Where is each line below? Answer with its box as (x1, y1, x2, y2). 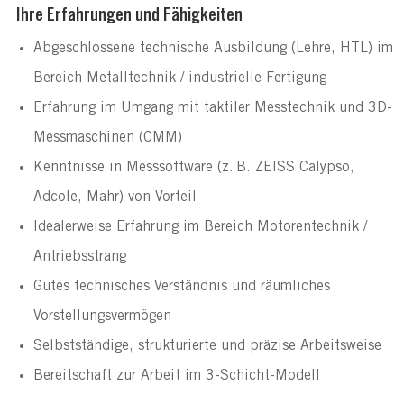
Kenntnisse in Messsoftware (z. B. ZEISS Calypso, (32, 160, 354, 175)
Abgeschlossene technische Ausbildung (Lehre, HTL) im (32, 41, 393, 56)
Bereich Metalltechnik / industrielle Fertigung (32, 70, 326, 86)
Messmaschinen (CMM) (32, 130, 182, 145)
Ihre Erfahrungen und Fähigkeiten (14, 7, 243, 26)
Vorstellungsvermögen (32, 308, 171, 324)
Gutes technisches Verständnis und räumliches (32, 279, 330, 294)
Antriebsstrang (32, 249, 126, 264)
